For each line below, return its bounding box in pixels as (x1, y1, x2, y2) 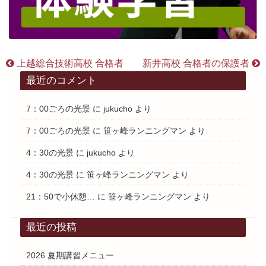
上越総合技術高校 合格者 (14, 58, 123, 69)
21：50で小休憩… (26, 192, 95, 202)
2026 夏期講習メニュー (26, 251, 114, 261)
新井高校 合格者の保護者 (142, 58, 252, 69)
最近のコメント (26, 75, 97, 87)
